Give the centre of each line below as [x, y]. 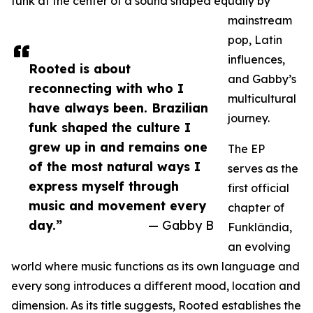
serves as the [263, 169]
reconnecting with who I [106, 88]
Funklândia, [260, 227]
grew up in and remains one [118, 147]
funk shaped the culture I [110, 128]
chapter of [256, 208]
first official [259, 188]
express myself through [104, 186]
